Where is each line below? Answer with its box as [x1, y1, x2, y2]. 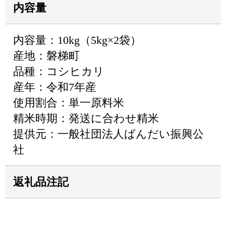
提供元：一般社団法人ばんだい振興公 [13, 128, 204, 140]
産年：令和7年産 [13, 81, 96, 93]
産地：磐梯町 [13, 49, 80, 62]
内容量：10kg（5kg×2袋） [13, 34, 141, 46]
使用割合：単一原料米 [13, 96, 124, 109]
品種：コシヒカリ [13, 65, 104, 78]
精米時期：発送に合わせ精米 [13, 112, 159, 125]
